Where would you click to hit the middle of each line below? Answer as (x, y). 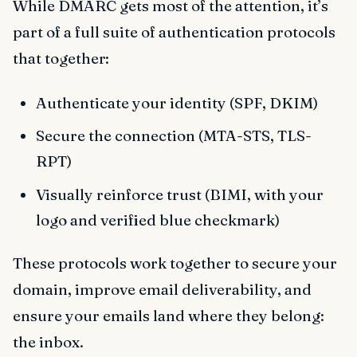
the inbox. (48, 342)
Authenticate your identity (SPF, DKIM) (177, 102)
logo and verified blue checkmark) (157, 220)
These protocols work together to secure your (175, 263)
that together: (61, 58)
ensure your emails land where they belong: (169, 316)
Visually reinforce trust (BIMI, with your (179, 194)
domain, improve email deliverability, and (162, 290)
